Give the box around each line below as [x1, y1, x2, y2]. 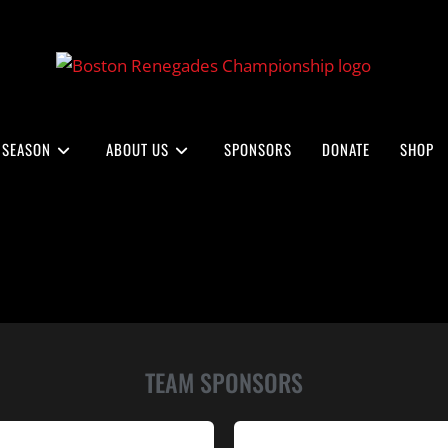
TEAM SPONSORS [145, 363, 303, 400]
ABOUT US [106, 137, 169, 160]
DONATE [322, 137, 370, 160]
